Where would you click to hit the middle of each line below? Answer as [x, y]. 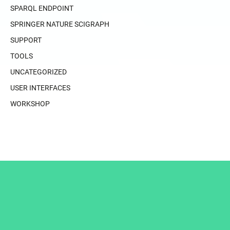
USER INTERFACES [40, 88]
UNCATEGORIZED [39, 72]
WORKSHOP [30, 103]
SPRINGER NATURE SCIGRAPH [60, 24]
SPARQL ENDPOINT [42, 8]
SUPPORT [26, 40]
